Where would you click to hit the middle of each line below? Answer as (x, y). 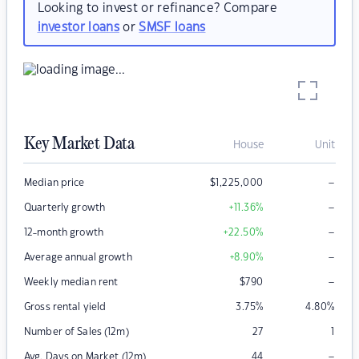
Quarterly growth (65, 208)
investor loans (78, 27)
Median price (54, 183)
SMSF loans (172, 27)
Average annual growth (78, 258)
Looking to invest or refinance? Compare (157, 8)
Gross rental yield (65, 307)
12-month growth (64, 233)
